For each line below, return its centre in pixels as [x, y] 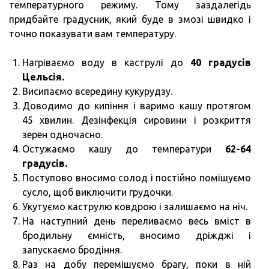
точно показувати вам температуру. [92, 33]
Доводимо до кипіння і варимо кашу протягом [137, 105]
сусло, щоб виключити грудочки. [98, 192]
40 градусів [221, 62]
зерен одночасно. [62, 134]
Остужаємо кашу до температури [124, 149]
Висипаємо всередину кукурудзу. [97, 91]
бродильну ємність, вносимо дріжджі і [137, 235]
